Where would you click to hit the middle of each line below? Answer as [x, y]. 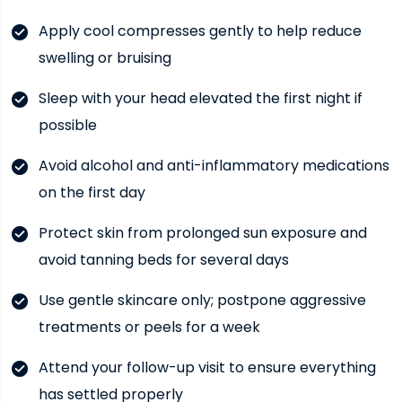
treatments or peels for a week [149, 327]
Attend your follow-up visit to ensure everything [207, 367]
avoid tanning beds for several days [163, 259]
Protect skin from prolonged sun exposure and [202, 232]
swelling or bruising [105, 57]
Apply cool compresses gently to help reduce [200, 31]
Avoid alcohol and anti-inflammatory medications [214, 165]
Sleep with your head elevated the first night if [200, 98]
